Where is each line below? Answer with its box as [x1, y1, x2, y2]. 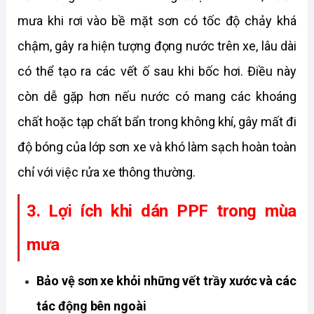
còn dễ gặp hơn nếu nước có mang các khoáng [18, 89, 296, 104]
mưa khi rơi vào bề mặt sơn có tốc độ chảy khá [18, 13, 296, 29]
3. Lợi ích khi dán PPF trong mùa [27, 201, 296, 221]
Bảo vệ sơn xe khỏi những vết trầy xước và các [36, 273, 296, 288]
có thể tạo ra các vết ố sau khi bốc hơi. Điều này [18, 64, 296, 79]
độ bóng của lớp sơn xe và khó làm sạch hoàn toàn [18, 139, 296, 155]
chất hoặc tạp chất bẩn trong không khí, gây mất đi [18, 114, 296, 130]
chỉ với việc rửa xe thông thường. [18, 165, 198, 180]
